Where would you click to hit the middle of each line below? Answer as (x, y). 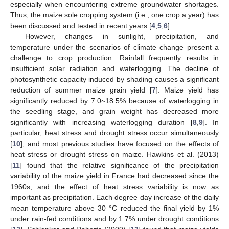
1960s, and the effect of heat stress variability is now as (114, 186)
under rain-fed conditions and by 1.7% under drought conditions (114, 219)
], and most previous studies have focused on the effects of (120, 143)
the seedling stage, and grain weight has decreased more (114, 111)
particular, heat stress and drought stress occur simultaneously (114, 133)
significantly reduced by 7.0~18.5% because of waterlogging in (114, 100)
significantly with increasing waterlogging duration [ (101, 122)
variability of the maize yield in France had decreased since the (114, 176)
